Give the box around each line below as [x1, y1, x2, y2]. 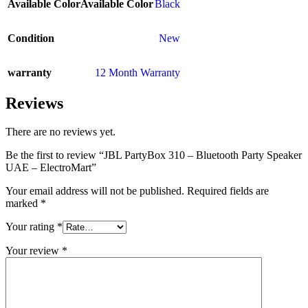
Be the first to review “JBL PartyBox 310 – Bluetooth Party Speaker [5, 149, 302, 162]
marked [5, 197, 41, 210]
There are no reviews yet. [5, 126, 115, 138]
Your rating [5, 221, 57, 233]
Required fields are [187, 185, 269, 197]
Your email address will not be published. [5, 185, 184, 197]
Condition [8, 32, 54, 44]
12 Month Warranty [95, 66, 180, 78]
